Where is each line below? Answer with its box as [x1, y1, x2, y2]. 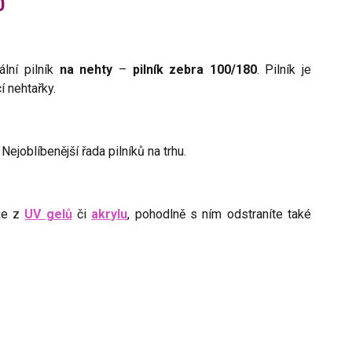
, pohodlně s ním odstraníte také [127, 207, 311, 222]
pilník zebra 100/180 [132, 62, 257, 77]
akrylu [91, 207, 128, 222]
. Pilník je [256, 62, 311, 77]
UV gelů [24, 207, 72, 222]
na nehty [59, 62, 113, 77]
